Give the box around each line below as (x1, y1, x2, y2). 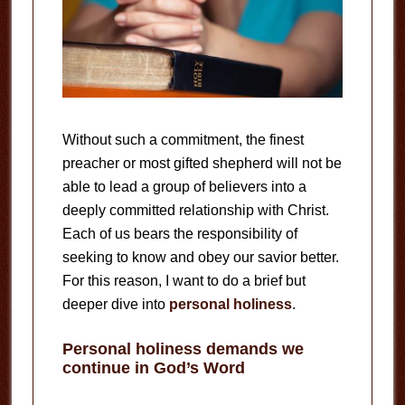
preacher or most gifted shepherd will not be (61, 155, 342, 171)
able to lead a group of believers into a (61, 178, 306, 194)
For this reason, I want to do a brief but (61, 272, 306, 288)
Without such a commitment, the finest (61, 131, 304, 147)
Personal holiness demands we (61, 339, 304, 358)
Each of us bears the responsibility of (61, 225, 297, 241)
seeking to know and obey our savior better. (61, 249, 339, 265)
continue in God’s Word (61, 358, 245, 377)
